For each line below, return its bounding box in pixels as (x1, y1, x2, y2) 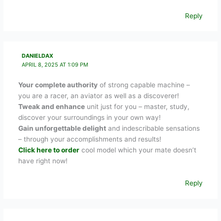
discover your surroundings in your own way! (18, 113, 161, 121)
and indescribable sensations (106, 124, 200, 132)
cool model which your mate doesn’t (79, 146, 196, 154)
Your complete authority (18, 80, 98, 89)
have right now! (18, 156, 68, 165)
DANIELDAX (22, 52, 54, 60)
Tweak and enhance (18, 102, 85, 110)
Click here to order (18, 146, 79, 154)
